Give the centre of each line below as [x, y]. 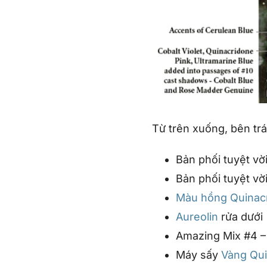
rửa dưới [241, 216]
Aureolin [197, 216]
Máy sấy [199, 254]
